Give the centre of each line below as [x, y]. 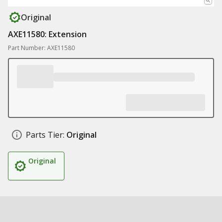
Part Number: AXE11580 [41, 48]
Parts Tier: [45, 135]
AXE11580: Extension [47, 34]
